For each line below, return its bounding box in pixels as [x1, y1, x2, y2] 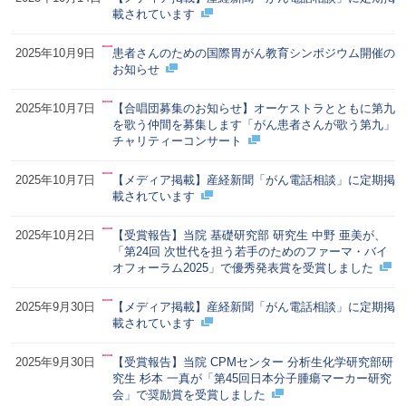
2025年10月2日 [14, 227, 95, 242]
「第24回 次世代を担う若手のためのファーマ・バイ [111, 244, 388, 258]
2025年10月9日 [14, 45, 95, 60]
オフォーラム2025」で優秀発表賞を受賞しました [111, 260, 373, 275]
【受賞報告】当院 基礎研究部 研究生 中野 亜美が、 [111, 227, 386, 242]
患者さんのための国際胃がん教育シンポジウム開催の [111, 45, 395, 60]
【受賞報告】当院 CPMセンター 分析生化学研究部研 [111, 354, 393, 369]
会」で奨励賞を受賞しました [111, 387, 266, 401]
